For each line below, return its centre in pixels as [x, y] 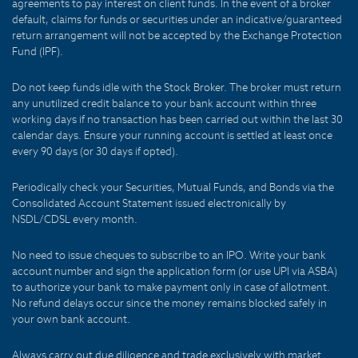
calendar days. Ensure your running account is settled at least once [172, 135]
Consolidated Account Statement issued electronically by [149, 203]
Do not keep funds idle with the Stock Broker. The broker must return [177, 88]
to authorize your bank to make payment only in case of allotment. [171, 287]
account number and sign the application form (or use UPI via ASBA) [175, 271]
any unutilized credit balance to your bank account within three [164, 103]
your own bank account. [71, 319]
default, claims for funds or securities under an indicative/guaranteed [177, 20]
